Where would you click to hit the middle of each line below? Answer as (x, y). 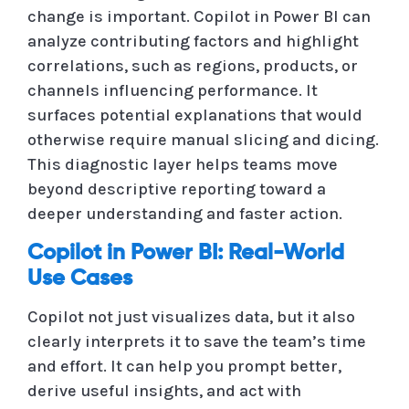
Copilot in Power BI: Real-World (186, 252)
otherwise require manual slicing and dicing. (203, 139)
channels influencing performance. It (173, 90)
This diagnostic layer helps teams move (183, 164)
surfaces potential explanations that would (195, 115)
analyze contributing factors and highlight (193, 41)
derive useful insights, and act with (164, 390)
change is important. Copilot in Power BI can (199, 16)
